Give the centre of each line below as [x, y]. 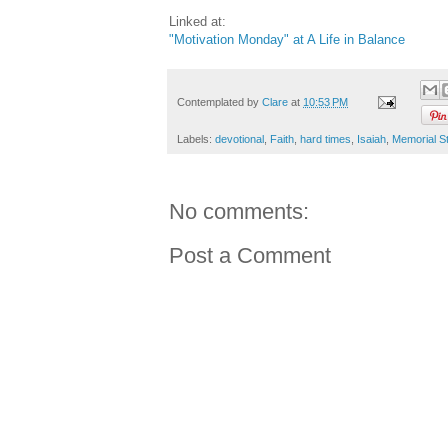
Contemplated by [219, 101]
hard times [325, 138]
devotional [239, 138]
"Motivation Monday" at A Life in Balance [287, 40]
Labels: [196, 138]
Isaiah [371, 138]
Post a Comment [250, 255]
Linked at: [197, 22]
